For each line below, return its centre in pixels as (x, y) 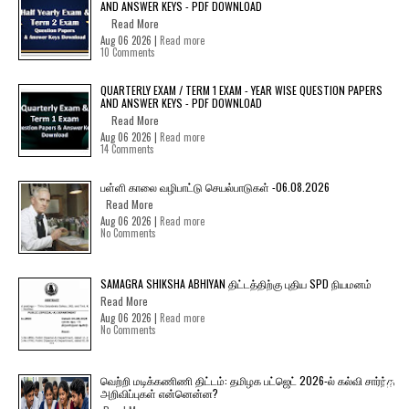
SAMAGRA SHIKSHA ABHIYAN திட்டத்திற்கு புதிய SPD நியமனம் (236, 283)
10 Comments (128, 52)
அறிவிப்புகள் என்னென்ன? (159, 393)
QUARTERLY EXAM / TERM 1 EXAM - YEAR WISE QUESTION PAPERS (241, 90)
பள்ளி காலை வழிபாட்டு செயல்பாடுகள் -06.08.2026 (215, 187)
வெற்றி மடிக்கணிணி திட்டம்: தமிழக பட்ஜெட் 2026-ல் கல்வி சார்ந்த (247, 380)
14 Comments (127, 149)
